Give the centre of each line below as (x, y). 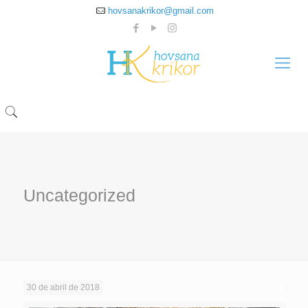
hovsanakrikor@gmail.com (161, 11)
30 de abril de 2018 (63, 287)
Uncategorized (79, 195)
